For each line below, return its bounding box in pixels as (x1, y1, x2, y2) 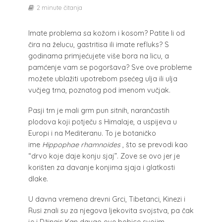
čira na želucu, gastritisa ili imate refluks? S (28, 40, 169, 50)
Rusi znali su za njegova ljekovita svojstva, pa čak (28, 206, 194, 215)
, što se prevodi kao (120, 140, 188, 150)
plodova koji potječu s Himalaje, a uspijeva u (28, 117, 177, 127)
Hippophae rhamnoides (42, 140, 120, 150)
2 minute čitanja (36, 3, 82, 12)
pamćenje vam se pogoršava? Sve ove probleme (28, 63, 192, 72)
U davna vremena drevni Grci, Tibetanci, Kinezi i (28, 194, 185, 204)
